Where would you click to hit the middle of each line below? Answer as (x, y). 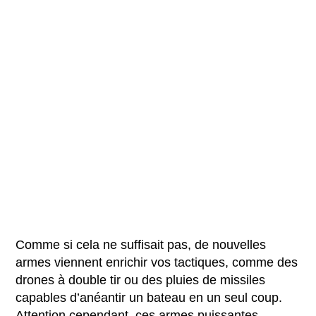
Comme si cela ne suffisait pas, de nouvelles (141, 244)
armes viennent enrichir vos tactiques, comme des (157, 262)
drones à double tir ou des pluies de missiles (141, 280)
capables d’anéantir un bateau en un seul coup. (149, 297)
